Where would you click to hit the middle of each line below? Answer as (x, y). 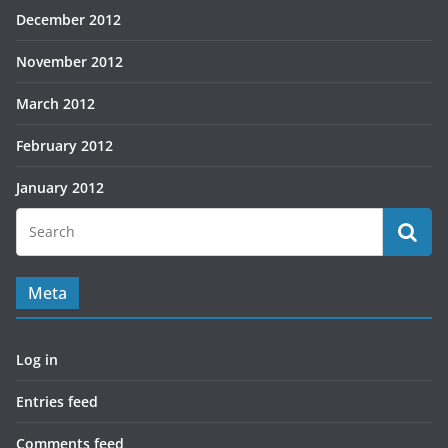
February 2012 (64, 146)
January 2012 (60, 188)
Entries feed (57, 402)
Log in (37, 360)
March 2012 (55, 104)
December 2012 (68, 20)
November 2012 (69, 62)
